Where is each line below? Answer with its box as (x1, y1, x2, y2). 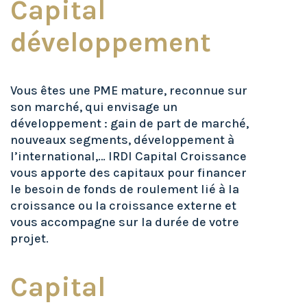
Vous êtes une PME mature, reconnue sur (10, 83, 247, 98)
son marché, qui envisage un (10, 99, 177, 114)
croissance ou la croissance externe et (10, 198, 236, 213)
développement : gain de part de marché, (10, 116, 249, 131)
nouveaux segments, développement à (10, 132, 234, 147)
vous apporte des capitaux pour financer (10, 165, 247, 180)
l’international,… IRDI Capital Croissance (10, 149, 247, 164)
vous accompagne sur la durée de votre (10, 214, 239, 230)
